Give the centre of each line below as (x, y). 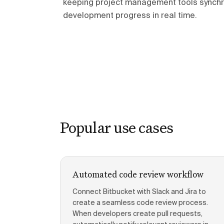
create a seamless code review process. (140, 203)
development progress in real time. (130, 16)
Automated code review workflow (138, 174)
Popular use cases (116, 127)
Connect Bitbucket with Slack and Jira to (139, 192)
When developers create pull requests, (137, 214)
